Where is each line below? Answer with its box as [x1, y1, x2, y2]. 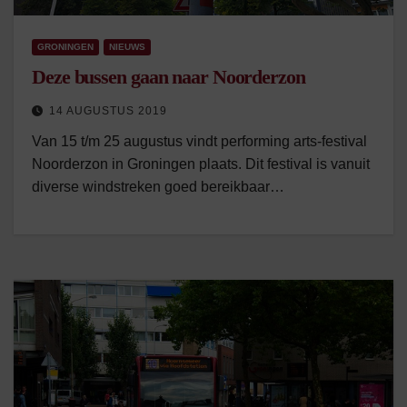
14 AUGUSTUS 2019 [49, 104, 167, 117]
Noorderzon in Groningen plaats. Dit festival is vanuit [32, 156, 370, 172]
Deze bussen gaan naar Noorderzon [32, 65, 305, 88]
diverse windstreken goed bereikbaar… [32, 179, 284, 194]
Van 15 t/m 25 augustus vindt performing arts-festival [32, 134, 367, 149]
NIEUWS [109, 42, 145, 52]
